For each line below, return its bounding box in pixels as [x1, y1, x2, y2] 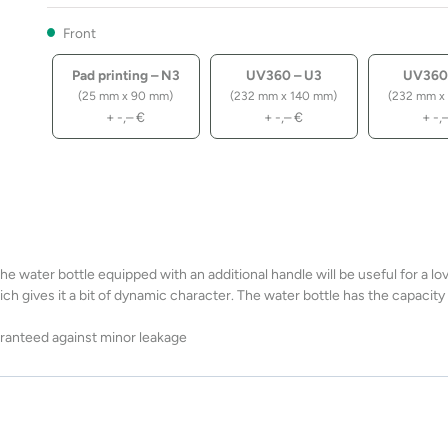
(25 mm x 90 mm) [78, 88, 174, 103]
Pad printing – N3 [71, 66, 180, 83]
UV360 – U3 [245, 66, 322, 83]
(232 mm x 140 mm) [230, 88, 338, 103]
